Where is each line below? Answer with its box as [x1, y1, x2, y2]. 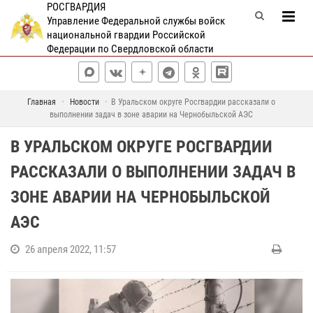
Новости [70, 97, 99, 107]
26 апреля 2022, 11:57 [25, 243, 116, 256]
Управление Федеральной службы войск [46, 15, 225, 27]
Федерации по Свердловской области [46, 43, 214, 55]
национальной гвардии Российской [46, 29, 205, 41]
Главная [27, 97, 56, 107]
